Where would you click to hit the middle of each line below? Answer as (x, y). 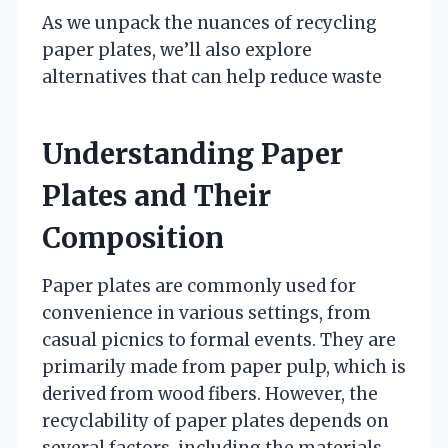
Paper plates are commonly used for (199, 286)
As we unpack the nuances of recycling (209, 23)
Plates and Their (156, 196)
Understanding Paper (192, 154)
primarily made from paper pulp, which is (224, 367)
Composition (133, 238)
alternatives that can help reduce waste (212, 77)
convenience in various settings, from (206, 313)
